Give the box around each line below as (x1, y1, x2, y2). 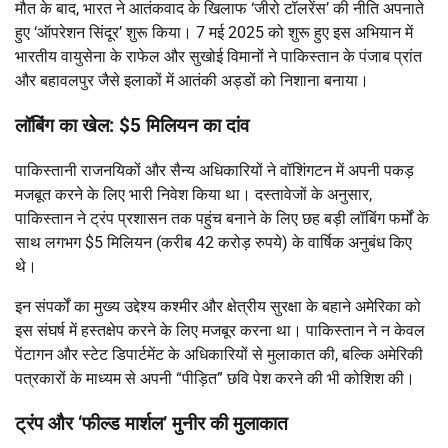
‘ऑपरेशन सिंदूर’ (34, 23, 122, 43)
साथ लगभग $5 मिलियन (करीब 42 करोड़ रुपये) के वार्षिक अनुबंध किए (15, 232, 412, 252)
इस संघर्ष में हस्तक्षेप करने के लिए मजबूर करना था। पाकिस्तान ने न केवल (15, 320, 425, 340)
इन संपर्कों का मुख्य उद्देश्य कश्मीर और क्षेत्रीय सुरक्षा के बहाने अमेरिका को (15, 296, 421, 316)
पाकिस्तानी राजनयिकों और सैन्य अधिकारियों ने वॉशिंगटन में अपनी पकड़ (15, 160, 414, 180)
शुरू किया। (122, 23, 192, 43)
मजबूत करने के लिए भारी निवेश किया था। (15, 184, 255, 204)
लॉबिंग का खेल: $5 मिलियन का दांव (15, 115, 249, 138)
